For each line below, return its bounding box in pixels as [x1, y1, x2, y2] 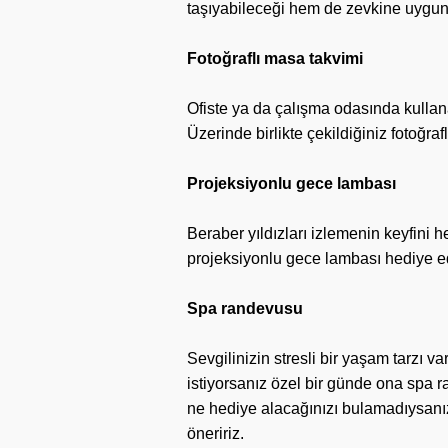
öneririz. [187, 425, 244, 442]
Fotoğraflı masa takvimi [187, 50, 363, 67]
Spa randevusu [187, 300, 303, 317]
